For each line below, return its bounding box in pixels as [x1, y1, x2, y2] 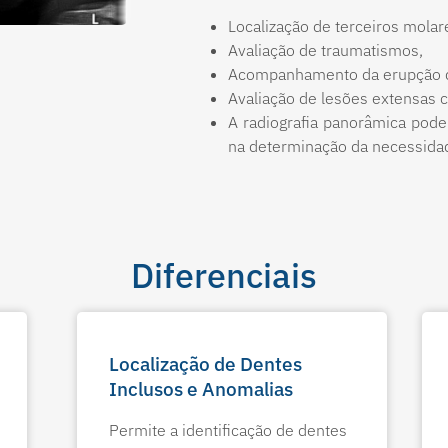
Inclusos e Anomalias [108, 376, 293, 401]
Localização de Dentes [108, 351, 302, 376]
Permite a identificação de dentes [108, 419, 347, 440]
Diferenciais [131, 252, 317, 297]
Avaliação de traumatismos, [228, 39, 428, 60]
